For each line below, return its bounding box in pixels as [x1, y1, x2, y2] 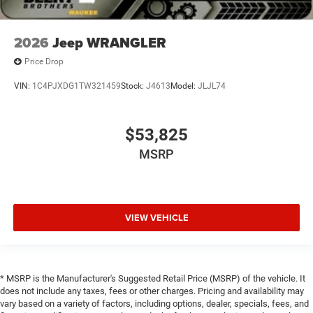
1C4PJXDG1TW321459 [32, 81, 121, 92]
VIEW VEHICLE [124, 211, 189, 225]
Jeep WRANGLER [52, 31, 166, 53]
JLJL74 [198, 81, 226, 92]
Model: [170, 81, 198, 92]
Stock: [121, 81, 146, 92]
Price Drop [24, 57, 64, 67]
